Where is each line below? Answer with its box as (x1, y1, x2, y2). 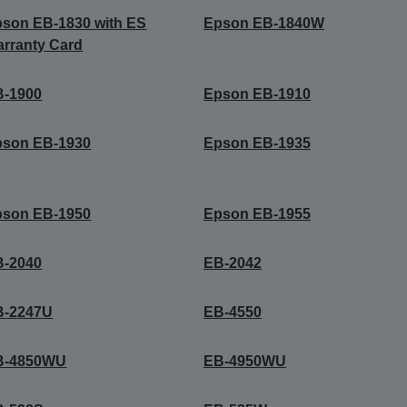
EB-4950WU (203, 353, 286, 369)
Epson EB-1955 (203, 206, 311, 222)
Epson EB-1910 (203, 86, 311, 102)
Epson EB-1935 (203, 135, 311, 151)
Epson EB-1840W (203, 15, 324, 31)
